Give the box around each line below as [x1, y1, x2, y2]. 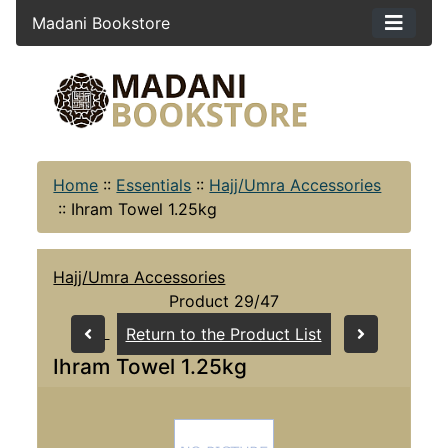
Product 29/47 [169, 290, 279, 311]
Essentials [116, 174, 192, 195]
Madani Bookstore [32, 13, 170, 33]
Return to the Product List [125, 323, 322, 344]
